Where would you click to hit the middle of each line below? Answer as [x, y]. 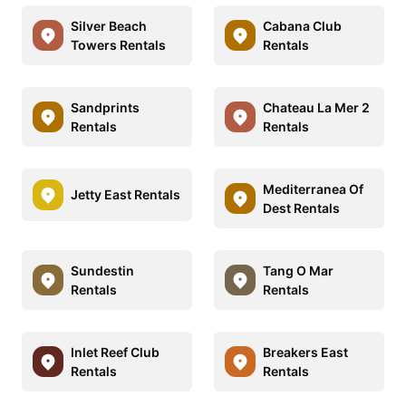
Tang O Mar [298, 270]
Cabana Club [302, 25]
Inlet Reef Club [115, 352]
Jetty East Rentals [126, 195]
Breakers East [305, 352]
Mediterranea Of [313, 188]
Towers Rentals [118, 44]
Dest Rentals [301, 208]
